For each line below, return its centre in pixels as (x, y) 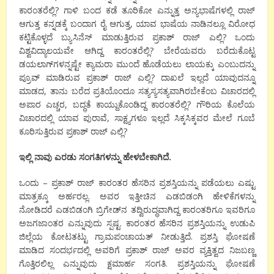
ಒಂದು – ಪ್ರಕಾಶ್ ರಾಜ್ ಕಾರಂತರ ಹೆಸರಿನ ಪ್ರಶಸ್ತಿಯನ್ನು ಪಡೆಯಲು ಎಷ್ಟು (137, 182)
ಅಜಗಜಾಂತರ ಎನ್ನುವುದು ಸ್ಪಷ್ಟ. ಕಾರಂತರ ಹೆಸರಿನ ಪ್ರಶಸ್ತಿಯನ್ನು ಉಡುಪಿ (137, 223)
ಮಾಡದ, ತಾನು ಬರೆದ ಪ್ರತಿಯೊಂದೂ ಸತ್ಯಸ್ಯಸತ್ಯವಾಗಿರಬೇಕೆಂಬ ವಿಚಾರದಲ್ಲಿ (137, 91)
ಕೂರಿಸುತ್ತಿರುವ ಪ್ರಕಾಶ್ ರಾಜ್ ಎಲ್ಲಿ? (73, 131)
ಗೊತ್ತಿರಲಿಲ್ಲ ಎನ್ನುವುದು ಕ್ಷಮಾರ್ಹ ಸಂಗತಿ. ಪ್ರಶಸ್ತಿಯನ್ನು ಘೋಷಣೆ (137, 263)
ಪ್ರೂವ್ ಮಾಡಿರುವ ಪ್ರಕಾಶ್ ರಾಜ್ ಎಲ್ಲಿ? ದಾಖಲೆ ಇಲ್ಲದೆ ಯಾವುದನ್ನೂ (137, 77)
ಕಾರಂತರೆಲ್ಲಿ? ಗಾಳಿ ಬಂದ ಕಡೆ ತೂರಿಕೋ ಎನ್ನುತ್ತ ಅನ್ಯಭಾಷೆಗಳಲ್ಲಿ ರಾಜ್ (137, 10)
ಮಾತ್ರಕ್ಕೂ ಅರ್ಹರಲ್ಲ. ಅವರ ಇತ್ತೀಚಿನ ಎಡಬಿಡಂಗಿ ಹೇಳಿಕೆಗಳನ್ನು (137, 196)
